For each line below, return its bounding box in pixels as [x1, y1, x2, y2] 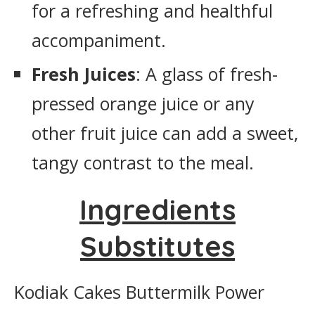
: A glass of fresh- [136, 62, 278, 86]
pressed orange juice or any [32, 91, 255, 115]
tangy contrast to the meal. [32, 150, 254, 174]
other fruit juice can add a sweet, [32, 121, 298, 145]
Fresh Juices [32, 62, 136, 86]
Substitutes [80, 229, 235, 264]
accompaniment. [32, 28, 166, 52]
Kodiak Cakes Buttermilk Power [14, 280, 264, 304]
